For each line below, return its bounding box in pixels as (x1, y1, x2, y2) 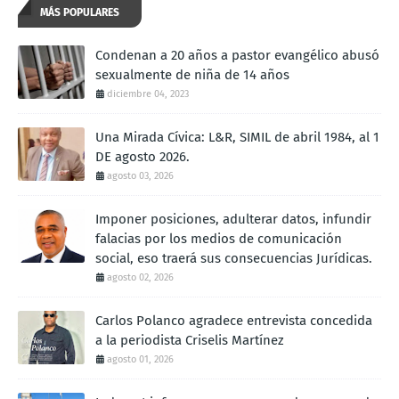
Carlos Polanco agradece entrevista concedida (95, 312, 372, 329)
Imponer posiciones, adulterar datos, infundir (95, 210, 371, 227)
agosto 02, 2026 (107, 271, 174, 283)
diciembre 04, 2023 (107, 87, 189, 100)
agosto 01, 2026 (107, 353, 174, 365)
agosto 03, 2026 (107, 169, 174, 182)
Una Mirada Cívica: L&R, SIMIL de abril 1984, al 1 (95, 128, 379, 145)
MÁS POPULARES (40, 5, 119, 19)
